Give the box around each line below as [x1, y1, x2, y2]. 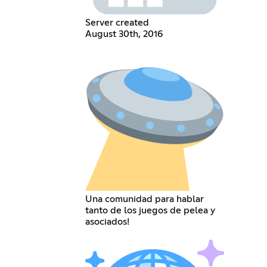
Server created [85, 17, 149, 27]
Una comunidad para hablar [85, 194, 204, 204]
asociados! [85, 216, 129, 226]
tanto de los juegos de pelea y [85, 205, 215, 215]
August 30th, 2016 [85, 29, 163, 39]
